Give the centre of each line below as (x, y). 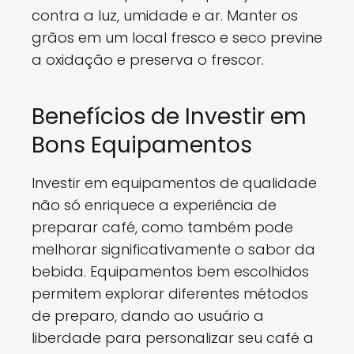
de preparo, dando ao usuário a (148, 316)
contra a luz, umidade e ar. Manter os (165, 15)
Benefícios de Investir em (169, 117)
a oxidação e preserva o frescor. (148, 60)
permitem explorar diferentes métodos (170, 294)
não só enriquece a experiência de (154, 205)
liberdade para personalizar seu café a (173, 338)
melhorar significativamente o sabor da (173, 249)
